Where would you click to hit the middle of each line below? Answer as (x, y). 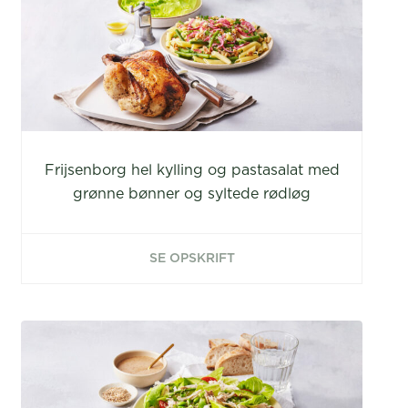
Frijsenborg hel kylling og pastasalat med (192, 170)
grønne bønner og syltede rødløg (192, 194)
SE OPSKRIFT (192, 259)
